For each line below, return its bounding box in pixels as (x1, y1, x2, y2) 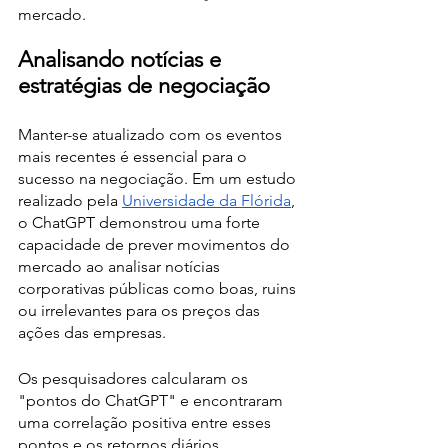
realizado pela (18, 191, 122, 210)
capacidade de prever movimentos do (18, 235, 294, 254)
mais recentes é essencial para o (18, 147, 251, 166)
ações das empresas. (18, 323, 166, 342)
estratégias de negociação (18, 72, 270, 99)
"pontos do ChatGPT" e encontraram (18, 391, 287, 410)
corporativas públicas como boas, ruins (18, 279, 300, 298)
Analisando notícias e (18, 46, 227, 73)
